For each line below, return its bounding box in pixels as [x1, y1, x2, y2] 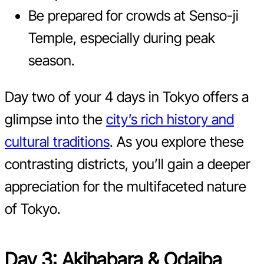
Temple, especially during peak [28, 29, 215, 47]
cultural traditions [5, 133, 110, 151]
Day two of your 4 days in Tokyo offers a [5, 88, 249, 106]
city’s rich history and [106, 111, 234, 128]
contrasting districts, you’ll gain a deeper [5, 156, 250, 173]
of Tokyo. [5, 200, 61, 218]
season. [28, 52, 75, 70]
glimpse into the [5, 111, 106, 128]
